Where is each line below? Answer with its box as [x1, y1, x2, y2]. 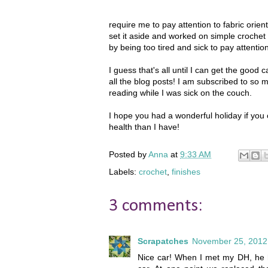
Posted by [109, 150, 148, 160]
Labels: [109, 167, 139, 177]
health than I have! [109, 122, 179, 132]
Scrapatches [138, 236, 188, 246]
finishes [172, 167, 200, 177]
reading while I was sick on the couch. [109, 88, 252, 98]
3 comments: [109, 197, 203, 216]
